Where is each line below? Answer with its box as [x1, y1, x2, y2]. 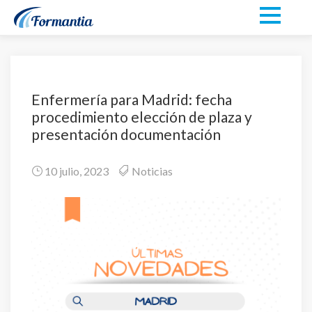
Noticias [132, 164, 173, 178]
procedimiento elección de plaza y [31, 108, 252, 125]
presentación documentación [31, 125, 221, 143]
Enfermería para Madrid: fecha [31, 91, 232, 108]
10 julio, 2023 [42, 164, 109, 178]
